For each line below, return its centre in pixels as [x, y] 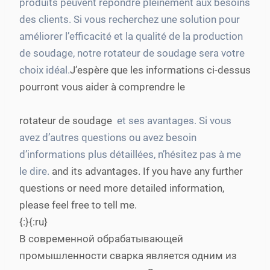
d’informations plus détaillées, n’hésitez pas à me [130, 154]
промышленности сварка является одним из [128, 256]
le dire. [34, 171]
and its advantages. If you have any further [146, 171]
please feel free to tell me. [78, 205]
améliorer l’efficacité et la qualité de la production [131, 36]
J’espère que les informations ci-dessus [160, 70]
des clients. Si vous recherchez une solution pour [130, 19]
